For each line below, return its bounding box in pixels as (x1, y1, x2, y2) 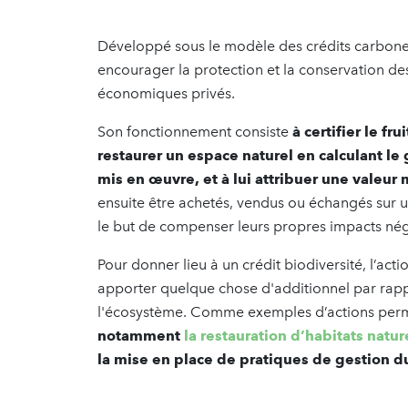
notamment (97, 326, 184, 344)
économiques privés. (97, 84, 239, 102)
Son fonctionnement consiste (97, 122, 292, 140)
